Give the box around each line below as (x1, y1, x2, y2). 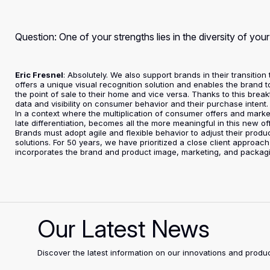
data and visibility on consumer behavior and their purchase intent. (15, 99, 269, 108)
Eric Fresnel (15, 70, 64, 80)
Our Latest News (37, 214, 210, 243)
